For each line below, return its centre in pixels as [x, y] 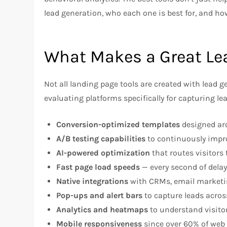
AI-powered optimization [103, 153]
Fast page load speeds [98, 167]
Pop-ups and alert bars [100, 195]
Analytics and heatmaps [102, 209]
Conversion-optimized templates [118, 124]
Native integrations [92, 181]
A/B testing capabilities [101, 138]
